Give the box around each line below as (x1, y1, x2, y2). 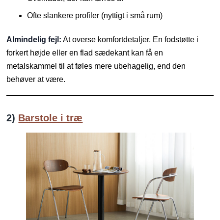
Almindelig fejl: (6, 35, 62, 44)
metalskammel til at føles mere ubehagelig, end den (6, 61, 186, 70)
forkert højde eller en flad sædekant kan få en (6, 48, 164, 57)
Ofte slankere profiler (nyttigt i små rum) (27, 11, 163, 20)
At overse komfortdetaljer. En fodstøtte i (61, 35, 199, 44)
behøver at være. (6, 75, 66, 83)
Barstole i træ (18, 112, 83, 123)
